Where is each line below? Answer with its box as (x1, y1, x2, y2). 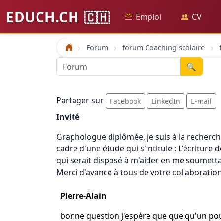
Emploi (135, 11, 161, 22)
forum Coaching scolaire (122, 43, 205, 52)
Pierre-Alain (60, 190, 107, 201)
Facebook (110, 96, 141, 106)
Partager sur (56, 94, 106, 106)
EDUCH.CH (6, 7, 82, 26)
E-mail (191, 96, 212, 106)
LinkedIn (151, 96, 180, 106)
